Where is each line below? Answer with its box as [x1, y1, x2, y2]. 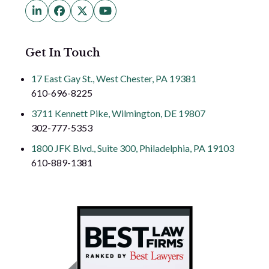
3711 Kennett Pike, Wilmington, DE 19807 [31, 107, 206, 119]
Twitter [81, 8, 118, 22]
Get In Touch [25, 46, 101, 60]
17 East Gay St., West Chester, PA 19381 [31, 73, 197, 85]
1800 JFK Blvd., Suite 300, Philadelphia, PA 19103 [31, 142, 235, 154]
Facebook [58, 8, 106, 22]
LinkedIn [35, 8, 77, 22]
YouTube [104, 8, 147, 22]
